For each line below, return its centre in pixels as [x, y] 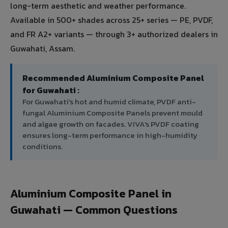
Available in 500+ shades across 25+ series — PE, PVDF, [111, 20]
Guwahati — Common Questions [94, 210]
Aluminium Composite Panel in [91, 194]
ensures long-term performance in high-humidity [110, 135]
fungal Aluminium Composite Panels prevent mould [112, 113]
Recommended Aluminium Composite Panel [113, 78]
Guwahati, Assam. [42, 49]
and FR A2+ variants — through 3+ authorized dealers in [114, 34]
